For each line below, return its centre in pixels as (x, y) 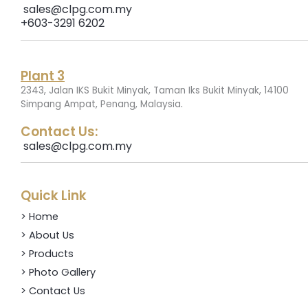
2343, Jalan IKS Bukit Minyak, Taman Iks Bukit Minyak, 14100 (155, 90)
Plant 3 (43, 76)
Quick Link (54, 195)
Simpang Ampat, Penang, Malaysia (101, 104)
